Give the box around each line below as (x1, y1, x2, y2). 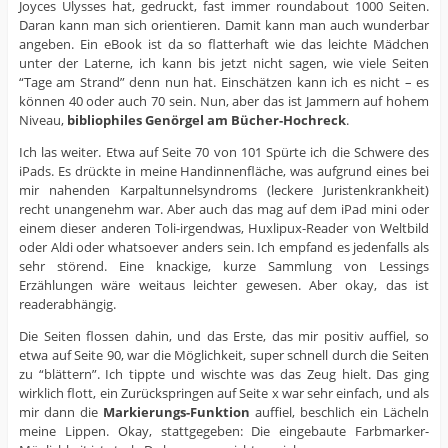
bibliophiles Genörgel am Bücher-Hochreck (66, 111, 346, 130)
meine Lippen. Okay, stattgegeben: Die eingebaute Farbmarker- (18, 422, 430, 441)
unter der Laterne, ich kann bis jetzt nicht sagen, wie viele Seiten (18, 54, 430, 73)
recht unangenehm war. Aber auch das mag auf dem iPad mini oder (18, 200, 430, 219)
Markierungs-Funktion (103, 403, 250, 422)
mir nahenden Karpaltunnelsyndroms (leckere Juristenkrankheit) (18, 181, 430, 200)
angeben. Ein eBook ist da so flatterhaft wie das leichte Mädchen (18, 35, 430, 54)
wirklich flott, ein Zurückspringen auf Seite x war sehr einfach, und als (18, 384, 430, 403)
